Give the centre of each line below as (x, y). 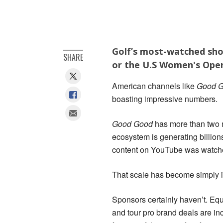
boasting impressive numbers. (165, 99)
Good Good (132, 124)
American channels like (154, 86)
